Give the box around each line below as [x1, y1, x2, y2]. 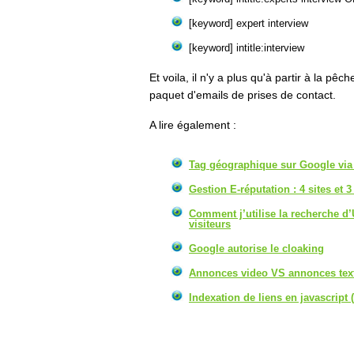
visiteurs [189, 218, 231, 230]
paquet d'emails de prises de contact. [149, 88, 336, 101]
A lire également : [149, 119, 236, 131]
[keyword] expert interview [189, 17, 308, 29]
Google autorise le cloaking [189, 243, 324, 254]
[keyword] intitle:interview [189, 42, 304, 54]
